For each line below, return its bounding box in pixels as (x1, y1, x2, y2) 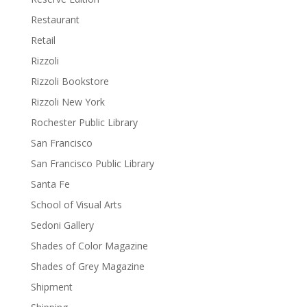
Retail (30, 33, 56, 47)
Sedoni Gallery (30, 218, 94, 232)
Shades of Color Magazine (30, 238, 148, 252)
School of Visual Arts (30, 197, 122, 211)
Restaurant (30, 12, 79, 26)
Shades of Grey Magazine (30, 259, 145, 273)
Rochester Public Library (30, 115, 138, 129)
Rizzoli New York (30, 95, 105, 108)
